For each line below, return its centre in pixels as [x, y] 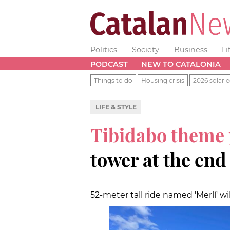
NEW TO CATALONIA [181, 64]
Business [190, 50]
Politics [104, 50]
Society [145, 50]
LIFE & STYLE [116, 107]
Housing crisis [163, 80]
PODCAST [109, 64]
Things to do [113, 80]
